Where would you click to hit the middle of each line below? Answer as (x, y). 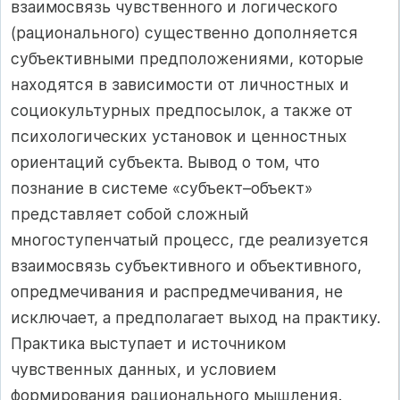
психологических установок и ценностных (179, 136)
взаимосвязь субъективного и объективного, (186, 265)
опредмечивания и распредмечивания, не (177, 291)
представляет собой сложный (130, 213)
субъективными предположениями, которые (187, 58)
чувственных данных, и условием (143, 369)
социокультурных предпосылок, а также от (182, 110)
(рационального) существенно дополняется (184, 32)
